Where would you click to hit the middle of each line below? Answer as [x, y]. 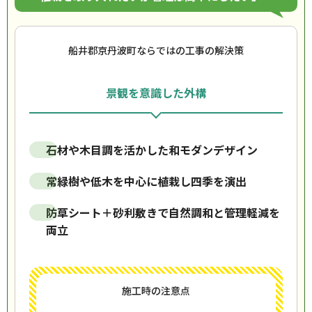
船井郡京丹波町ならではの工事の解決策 [156, 50]
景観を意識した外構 [156, 93]
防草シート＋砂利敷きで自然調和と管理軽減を [163, 212]
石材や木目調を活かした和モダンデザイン [152, 150]
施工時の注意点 [156, 290]
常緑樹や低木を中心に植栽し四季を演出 [146, 181]
